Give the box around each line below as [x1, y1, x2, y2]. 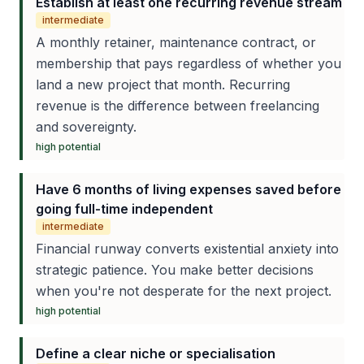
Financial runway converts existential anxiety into [36, 240, 339, 257]
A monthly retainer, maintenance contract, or [36, 34, 316, 50]
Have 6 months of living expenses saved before [36, 181, 341, 197]
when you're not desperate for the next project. [36, 283, 331, 299]
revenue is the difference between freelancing [36, 97, 319, 114]
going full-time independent [36, 201, 213, 217]
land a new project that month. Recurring [36, 76, 290, 93]
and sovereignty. [36, 119, 136, 135]
